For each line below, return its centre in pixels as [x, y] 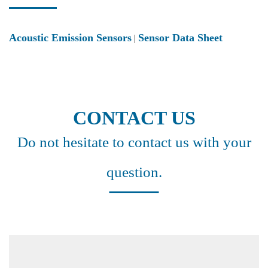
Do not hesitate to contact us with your [134, 142]
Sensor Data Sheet [180, 38]
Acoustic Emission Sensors [70, 38]
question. [134, 172]
